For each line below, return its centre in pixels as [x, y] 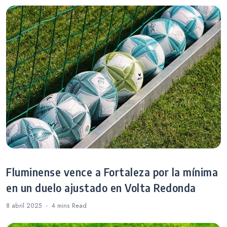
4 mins [62, 206]
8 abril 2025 [24, 206]
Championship [146, 14]
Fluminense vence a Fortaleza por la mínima [112, 173]
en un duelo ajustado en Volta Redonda [101, 188]
